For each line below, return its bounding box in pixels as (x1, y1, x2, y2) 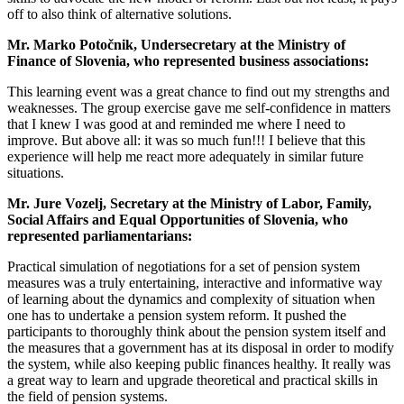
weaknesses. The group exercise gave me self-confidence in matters (7, 100, 390, 116)
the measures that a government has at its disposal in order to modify (7, 340, 394, 356)
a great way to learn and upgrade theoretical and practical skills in (7, 372, 378, 389)
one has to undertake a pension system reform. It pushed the (7, 308, 346, 324)
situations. (7, 165, 64, 181)
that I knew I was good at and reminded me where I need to (7, 116, 345, 133)
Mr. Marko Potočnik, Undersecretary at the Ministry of (7, 37, 345, 53)
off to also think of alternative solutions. (7, 6, 232, 23)
